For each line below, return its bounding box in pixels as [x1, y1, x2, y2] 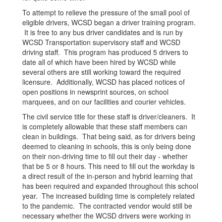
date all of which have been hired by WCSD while [22, 57, 176, 67]
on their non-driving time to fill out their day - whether [22, 151, 188, 161]
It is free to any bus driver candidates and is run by [22, 27, 183, 37]
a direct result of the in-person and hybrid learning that [22, 171, 193, 181]
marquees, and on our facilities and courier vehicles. [22, 97, 186, 107]
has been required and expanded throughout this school [22, 181, 198, 191]
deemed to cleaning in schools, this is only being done [22, 141, 191, 151]
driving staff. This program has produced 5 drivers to [22, 47, 188, 57]
